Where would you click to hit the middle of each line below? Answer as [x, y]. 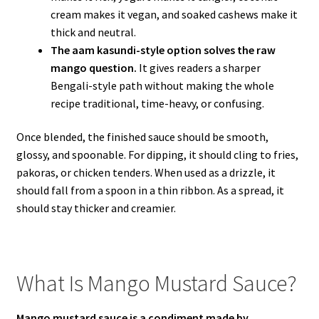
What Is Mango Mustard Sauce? [156, 283]
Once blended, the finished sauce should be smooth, [142, 137]
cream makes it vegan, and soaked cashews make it [174, 14]
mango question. [93, 67]
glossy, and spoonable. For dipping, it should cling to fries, [157, 155]
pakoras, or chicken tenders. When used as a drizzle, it [146, 173]
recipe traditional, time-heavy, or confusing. [157, 103]
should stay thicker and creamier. [96, 208]
